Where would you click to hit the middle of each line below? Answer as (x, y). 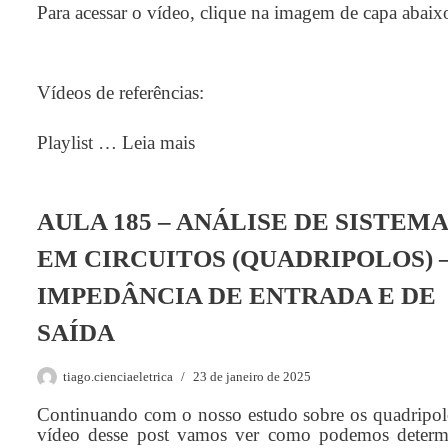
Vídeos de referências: (120, 92)
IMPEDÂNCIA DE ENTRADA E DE (236, 295)
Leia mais (158, 142)
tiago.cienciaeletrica (118, 376)
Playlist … (79, 142)
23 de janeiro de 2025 (252, 376)
